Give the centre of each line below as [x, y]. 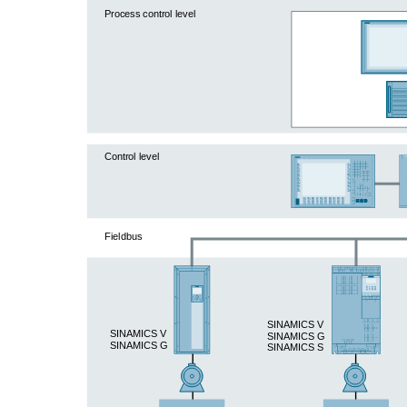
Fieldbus [123, 236]
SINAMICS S [296, 347]
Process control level [150, 13]
